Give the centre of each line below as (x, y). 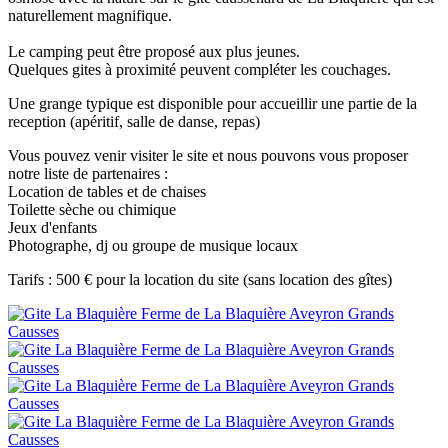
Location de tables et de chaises (107, 192)
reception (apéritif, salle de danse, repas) (134, 122)
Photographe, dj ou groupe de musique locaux (153, 246)
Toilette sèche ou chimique (92, 210)
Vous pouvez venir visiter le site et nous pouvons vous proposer (208, 156)
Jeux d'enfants (52, 228)
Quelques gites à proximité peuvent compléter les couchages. (199, 70)
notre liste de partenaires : (88, 174)
